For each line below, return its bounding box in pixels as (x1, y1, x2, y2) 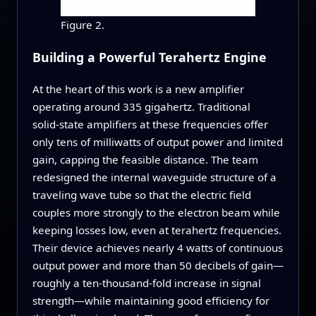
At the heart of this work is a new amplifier (32, 81, 244, 96)
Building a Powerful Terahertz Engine (32, 48, 267, 66)
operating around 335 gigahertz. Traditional (32, 99, 250, 114)
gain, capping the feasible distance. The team (32, 152, 258, 166)
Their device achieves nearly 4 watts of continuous (32, 240, 283, 255)
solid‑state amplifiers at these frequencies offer (32, 116, 268, 131)
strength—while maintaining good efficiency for (32, 293, 269, 308)
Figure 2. (60, 18, 104, 32)
